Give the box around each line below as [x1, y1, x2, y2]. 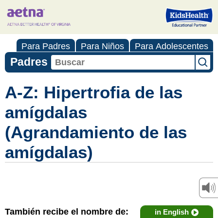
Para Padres [21, 41, 70, 51]
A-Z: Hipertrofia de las [5, 83, 182, 102]
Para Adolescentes [135, 41, 208, 51]
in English [155, 208, 189, 216]
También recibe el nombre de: [5, 207, 128, 217]
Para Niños [81, 41, 124, 51]
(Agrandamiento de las [5, 123, 187, 142]
